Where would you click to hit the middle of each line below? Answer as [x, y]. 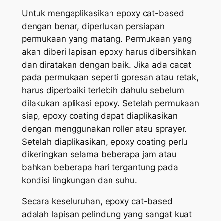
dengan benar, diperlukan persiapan [93, 26]
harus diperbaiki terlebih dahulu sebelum [103, 91]
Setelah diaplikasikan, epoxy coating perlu [105, 142]
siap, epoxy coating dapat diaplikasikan [99, 116]
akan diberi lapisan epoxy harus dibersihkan [109, 52]
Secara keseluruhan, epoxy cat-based [97, 201]
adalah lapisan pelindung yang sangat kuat [107, 214]
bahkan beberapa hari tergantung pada [100, 167]
